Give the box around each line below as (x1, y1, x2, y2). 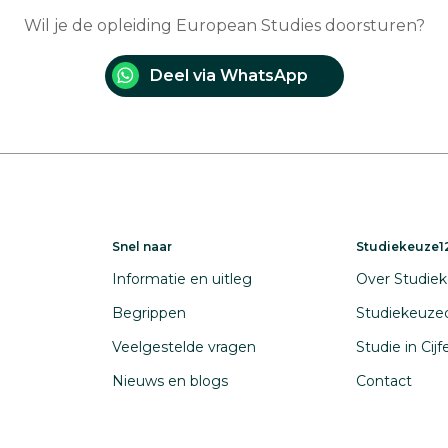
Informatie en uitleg (112, 270, 252, 288)
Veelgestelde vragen (112, 338, 256, 356)
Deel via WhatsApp (149, 66, 308, 85)
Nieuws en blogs (112, 372, 228, 390)
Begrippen (112, 304, 186, 322)
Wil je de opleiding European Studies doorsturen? (23, 16, 425, 35)
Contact (356, 372, 412, 390)
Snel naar (112, 239, 172, 254)
